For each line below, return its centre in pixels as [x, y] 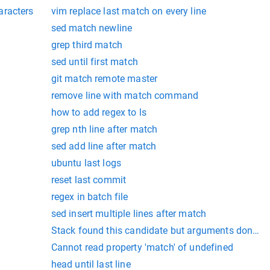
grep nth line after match [104, 129]
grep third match [87, 45]
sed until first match [94, 62]
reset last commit [89, 180]
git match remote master [104, 79]
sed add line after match [104, 146]
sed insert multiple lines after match [129, 214]
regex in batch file [89, 197]
